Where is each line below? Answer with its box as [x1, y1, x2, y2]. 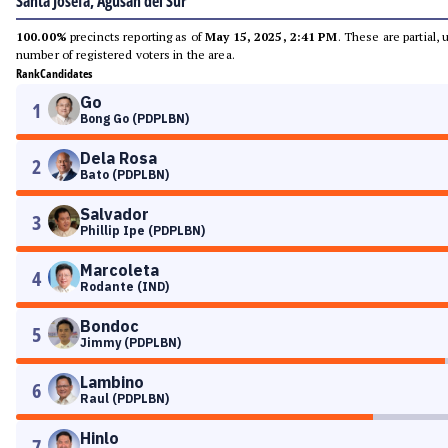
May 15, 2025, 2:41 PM [205, 29, 338, 44]
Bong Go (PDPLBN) [80, 111, 189, 126]
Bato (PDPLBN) [80, 167, 169, 182]
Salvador [80, 204, 149, 224]
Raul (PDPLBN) [80, 391, 169, 406]
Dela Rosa [80, 148, 157, 168]
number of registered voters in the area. [16, 47, 235, 62]
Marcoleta [80, 260, 159, 280]
